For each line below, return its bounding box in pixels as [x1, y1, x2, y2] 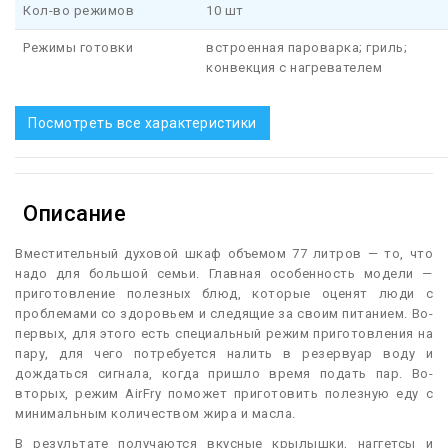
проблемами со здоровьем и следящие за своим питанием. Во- [15, 306, 433, 322]
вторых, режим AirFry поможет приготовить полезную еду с [15, 386, 433, 402]
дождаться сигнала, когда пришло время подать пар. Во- [15, 366, 433, 382]
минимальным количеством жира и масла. [15, 406, 296, 422]
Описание [23, 201, 126, 227]
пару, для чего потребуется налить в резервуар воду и [15, 346, 433, 362]
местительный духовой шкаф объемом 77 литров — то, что [23, 246, 433, 262]
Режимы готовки [23, 40, 133, 56]
